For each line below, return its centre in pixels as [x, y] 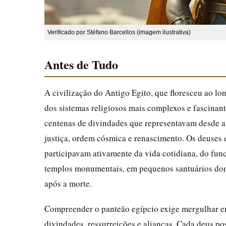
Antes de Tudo [81, 64]
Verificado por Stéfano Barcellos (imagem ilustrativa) [119, 32]
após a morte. [68, 183]
